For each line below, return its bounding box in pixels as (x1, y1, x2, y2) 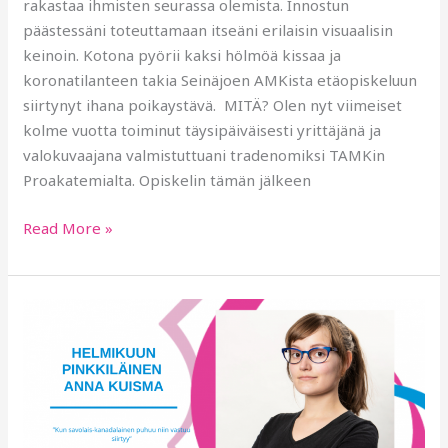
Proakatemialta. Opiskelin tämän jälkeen (23, 170, 312, 191)
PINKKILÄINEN (22, 324, 130, 345)
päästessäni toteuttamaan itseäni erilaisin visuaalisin (23, 20, 394, 41)
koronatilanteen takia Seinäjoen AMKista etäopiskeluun (23, 70, 418, 91)
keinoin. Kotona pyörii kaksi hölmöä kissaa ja (23, 45, 342, 66)
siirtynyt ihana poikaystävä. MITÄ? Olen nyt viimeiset (23, 95, 403, 116)
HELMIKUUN (22, 299, 115, 320)
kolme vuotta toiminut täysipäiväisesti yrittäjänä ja (23, 120, 382, 141)
